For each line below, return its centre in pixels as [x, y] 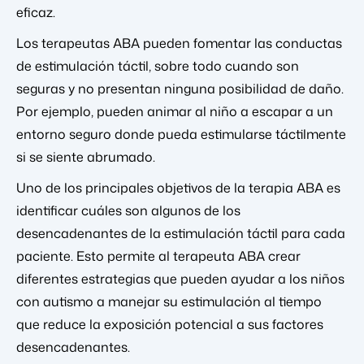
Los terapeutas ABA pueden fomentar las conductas [179, 43]
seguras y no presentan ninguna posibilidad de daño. [180, 89]
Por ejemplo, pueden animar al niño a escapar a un [175, 112]
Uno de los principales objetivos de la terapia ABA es [178, 188]
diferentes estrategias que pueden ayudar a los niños [180, 279]
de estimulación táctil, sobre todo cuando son [158, 66]
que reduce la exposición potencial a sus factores [170, 325]
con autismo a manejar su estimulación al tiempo [169, 302]
